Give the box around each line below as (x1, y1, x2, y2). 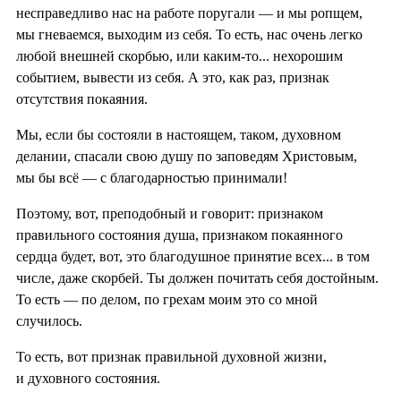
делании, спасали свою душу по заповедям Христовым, (16, 148, 357, 164)
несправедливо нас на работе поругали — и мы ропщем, (16, 4, 363, 21)
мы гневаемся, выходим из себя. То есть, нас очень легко (16, 26, 363, 42)
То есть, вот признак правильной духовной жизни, (16, 348, 327, 364)
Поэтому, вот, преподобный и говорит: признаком (16, 205, 323, 221)
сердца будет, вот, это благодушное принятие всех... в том (16, 248, 370, 264)
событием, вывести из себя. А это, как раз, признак (16, 69, 329, 85)
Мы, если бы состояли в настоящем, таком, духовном (16, 126, 341, 142)
